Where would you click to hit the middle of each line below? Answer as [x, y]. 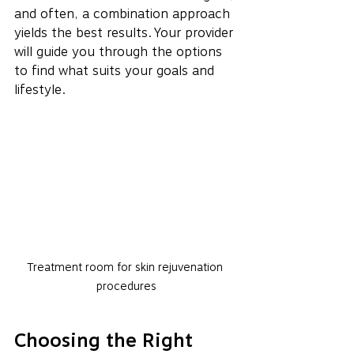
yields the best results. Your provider [126, 33]
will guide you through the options [120, 52]
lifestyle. [40, 90]
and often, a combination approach [124, 14]
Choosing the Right [106, 340]
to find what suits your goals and [116, 71]
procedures [126, 286]
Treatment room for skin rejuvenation [126, 267]
